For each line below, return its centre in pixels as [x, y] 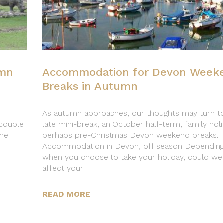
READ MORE [66, 194]
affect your [63, 168]
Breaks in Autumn [90, 86]
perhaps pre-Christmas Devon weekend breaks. [130, 135]
